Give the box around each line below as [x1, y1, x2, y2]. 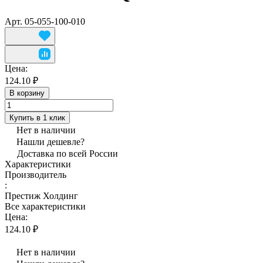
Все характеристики [5, 201, 86, 211]
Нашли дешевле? [16, 136, 85, 147]
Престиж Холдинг [5, 190, 78, 201]
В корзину [9, 88, 45, 97]
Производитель [5, 169, 66, 180]
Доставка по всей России [17, 148, 118, 159]
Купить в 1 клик [9, 113, 65, 122]
